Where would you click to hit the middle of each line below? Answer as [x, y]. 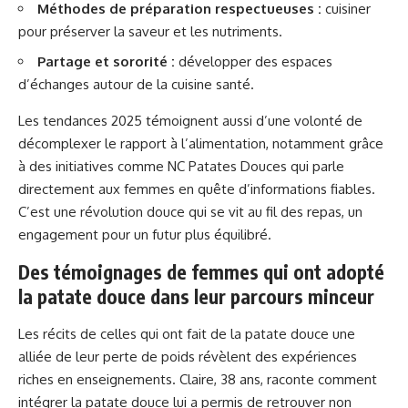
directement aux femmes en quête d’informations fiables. [197, 189]
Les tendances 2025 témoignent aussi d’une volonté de [190, 120]
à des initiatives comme [93, 166]
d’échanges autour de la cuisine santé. [136, 84]
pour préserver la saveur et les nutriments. [150, 32]
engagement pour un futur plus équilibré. [145, 234]
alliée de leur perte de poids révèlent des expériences [188, 356]
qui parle [316, 166]
